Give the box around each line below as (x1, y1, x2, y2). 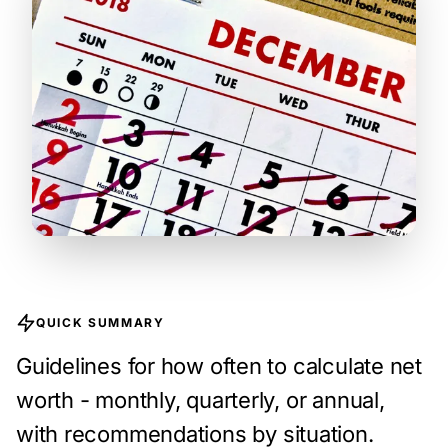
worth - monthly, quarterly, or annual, (16, 387, 385, 414)
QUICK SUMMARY (36, 315, 165, 331)
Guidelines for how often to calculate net (16, 353, 422, 380)
